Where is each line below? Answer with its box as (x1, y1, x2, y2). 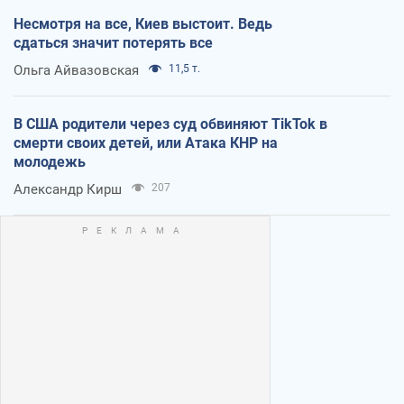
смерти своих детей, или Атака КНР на (14, 134, 278, 152)
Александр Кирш (14, 181, 122, 198)
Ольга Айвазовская (14, 62, 139, 79)
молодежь (14, 153, 86, 171)
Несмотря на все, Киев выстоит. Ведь (14, 15, 272, 33)
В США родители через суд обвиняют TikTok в (14, 115, 327, 133)
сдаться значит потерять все (14, 34, 213, 52)
